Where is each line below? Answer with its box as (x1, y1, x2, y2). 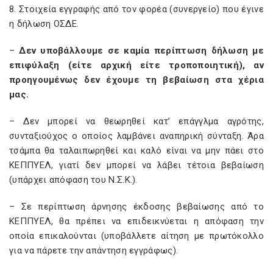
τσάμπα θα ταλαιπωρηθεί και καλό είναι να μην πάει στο (9, 145, 264, 156)
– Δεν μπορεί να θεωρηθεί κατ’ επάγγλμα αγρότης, (9, 116, 264, 127)
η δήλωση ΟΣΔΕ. (9, 18, 79, 29)
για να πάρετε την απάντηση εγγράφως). (9, 245, 179, 256)
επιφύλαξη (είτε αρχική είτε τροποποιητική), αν (9, 60, 264, 71)
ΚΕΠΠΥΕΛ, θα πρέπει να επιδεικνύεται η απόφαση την (9, 216, 264, 227)
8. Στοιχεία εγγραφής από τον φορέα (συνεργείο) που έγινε (9, 4, 264, 15)
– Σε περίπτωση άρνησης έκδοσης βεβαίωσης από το (9, 201, 264, 212)
